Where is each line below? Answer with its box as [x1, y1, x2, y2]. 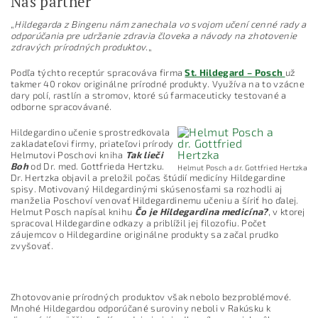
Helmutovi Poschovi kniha [11, 149, 126, 161]
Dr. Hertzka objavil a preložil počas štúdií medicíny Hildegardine [11, 172, 286, 184]
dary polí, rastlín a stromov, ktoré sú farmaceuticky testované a [11, 89, 287, 102]
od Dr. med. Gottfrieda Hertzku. [31, 160, 165, 172]
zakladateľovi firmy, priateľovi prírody [11, 138, 174, 150]
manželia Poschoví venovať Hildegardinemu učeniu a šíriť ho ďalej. [11, 194, 299, 207]
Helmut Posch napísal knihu [11, 206, 133, 218]
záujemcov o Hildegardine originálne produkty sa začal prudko [11, 229, 279, 241]
